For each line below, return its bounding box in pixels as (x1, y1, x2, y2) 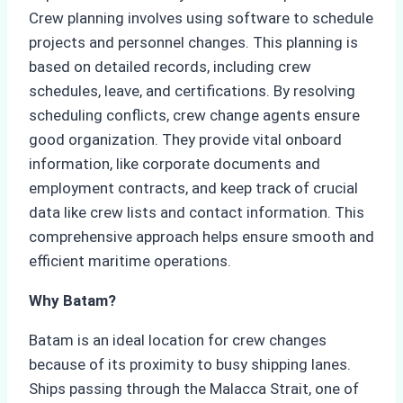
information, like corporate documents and (29, 155, 320, 174)
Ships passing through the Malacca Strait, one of (29, 380, 359, 399)
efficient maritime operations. (29, 252, 231, 271)
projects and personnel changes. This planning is (29, 33, 358, 52)
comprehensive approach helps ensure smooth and (29, 228, 374, 246)
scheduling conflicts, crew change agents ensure (29, 106, 360, 125)
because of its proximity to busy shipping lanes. (29, 355, 351, 374)
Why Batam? (29, 291, 116, 310)
